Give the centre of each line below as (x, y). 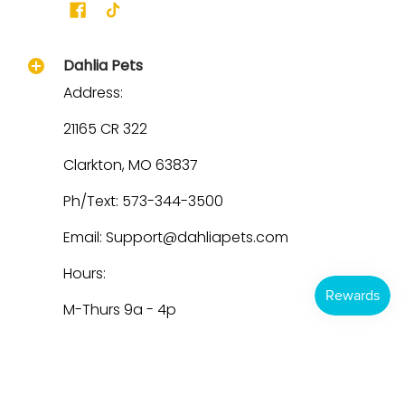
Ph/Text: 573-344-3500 (143, 201)
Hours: (85, 273)
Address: (93, 92)
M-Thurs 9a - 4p (120, 309)
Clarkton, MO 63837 (131, 165)
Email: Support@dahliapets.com (176, 237)
